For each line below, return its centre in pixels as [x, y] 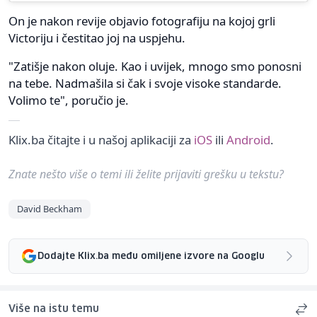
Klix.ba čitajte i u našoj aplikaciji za [101, 140]
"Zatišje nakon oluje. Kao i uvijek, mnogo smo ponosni [155, 67]
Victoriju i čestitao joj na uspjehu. [97, 38]
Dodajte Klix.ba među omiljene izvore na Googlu [151, 256]
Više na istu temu [54, 310]
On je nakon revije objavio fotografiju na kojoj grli [142, 21]
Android [248, 140]
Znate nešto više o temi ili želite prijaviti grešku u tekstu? [146, 174]
